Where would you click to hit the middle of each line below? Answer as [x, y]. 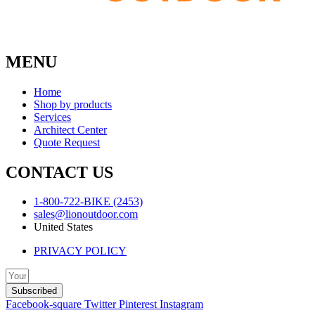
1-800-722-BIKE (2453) [88, 202]
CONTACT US [59, 172]
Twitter [100, 304]
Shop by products [73, 104]
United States [63, 227]
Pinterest [138, 304]
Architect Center [70, 129]
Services [52, 117]
